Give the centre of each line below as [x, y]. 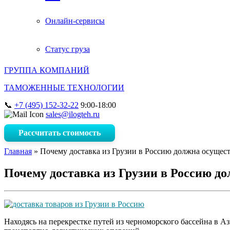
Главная [18, 151]
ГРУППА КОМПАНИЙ [47, 70]
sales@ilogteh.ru [73, 114]
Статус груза [68, 49]
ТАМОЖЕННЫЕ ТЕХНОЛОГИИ [64, 88]
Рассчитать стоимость [60, 133]
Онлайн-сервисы [75, 21]
